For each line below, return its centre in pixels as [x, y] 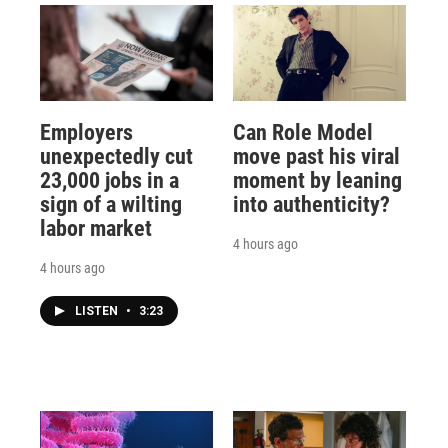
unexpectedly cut [116, 156]
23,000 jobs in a [109, 180]
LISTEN [98, 310]
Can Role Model [302, 132]
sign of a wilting [111, 204]
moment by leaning [317, 180]
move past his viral [316, 156]
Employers [86, 132]
